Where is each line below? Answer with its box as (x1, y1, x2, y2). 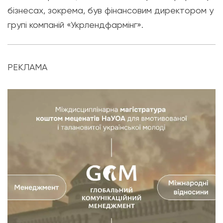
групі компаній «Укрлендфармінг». (7, 19, 143, 30)
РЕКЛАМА (7, 62, 47, 72)
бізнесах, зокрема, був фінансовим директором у (7, 5, 214, 15)
